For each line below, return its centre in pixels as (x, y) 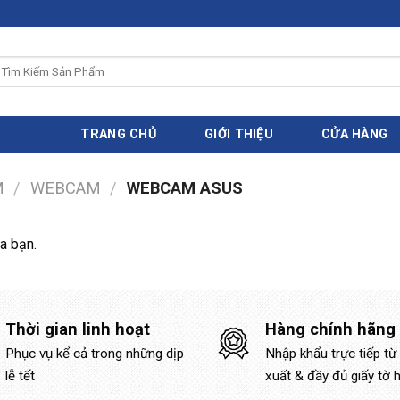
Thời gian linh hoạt (78, 329)
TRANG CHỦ (119, 134)
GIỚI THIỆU (239, 134)
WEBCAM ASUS (182, 188)
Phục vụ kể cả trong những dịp (95, 354)
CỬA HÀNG (354, 134)
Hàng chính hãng (330, 329)
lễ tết (21, 376)
